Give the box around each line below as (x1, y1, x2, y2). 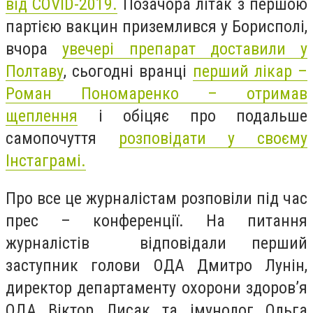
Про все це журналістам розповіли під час (6, 188, 307, 208)
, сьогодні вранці (64, 61, 193, 81)
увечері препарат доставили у (62, 39, 307, 59)
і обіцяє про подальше (78, 106, 307, 126)
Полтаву (6, 61, 64, 81)
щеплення (6, 106, 78, 126)
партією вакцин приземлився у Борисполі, (6, 17, 307, 36)
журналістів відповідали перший (6, 233, 307, 253)
